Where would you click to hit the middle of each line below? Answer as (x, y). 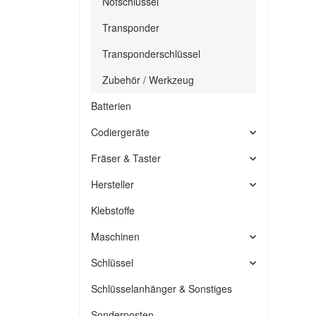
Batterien (111, 106)
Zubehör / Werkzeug (148, 80)
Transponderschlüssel (151, 54)
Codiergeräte (120, 132)
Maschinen (115, 236)
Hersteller (113, 184)
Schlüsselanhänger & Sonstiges (162, 288)
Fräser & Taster (126, 158)
